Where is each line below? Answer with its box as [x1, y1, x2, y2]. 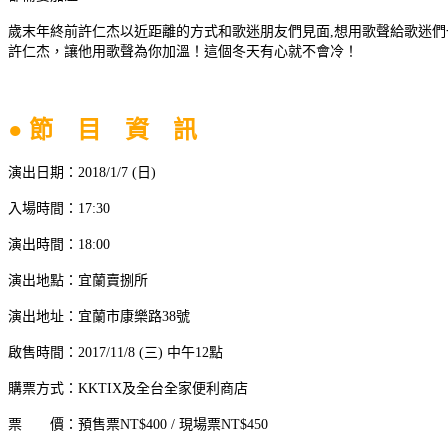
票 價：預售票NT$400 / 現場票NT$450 [8, 416, 268, 432]
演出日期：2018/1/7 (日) [8, 164, 156, 180]
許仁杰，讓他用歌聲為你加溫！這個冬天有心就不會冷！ [8, 43, 358, 59]
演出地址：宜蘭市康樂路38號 [8, 308, 190, 324]
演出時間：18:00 [8, 236, 110, 252]
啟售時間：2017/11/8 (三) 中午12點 [8, 344, 223, 360]
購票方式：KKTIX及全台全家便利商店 [8, 380, 248, 396]
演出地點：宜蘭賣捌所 [8, 272, 148, 288]
